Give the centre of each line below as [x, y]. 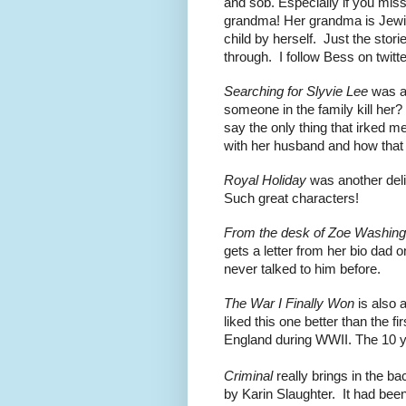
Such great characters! [291, 199]
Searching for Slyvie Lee [296, 92]
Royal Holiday [267, 181]
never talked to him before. [306, 270]
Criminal [250, 377]
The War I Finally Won [289, 304]
